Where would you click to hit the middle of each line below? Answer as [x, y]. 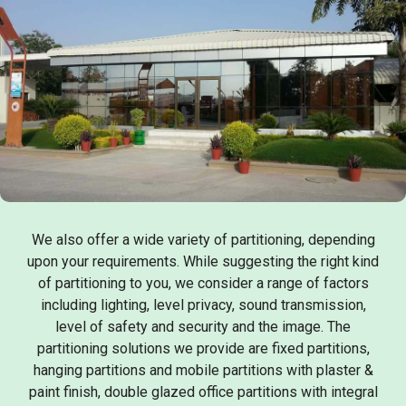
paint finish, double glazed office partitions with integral [203, 392]
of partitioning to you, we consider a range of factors [203, 284]
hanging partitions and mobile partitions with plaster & [203, 371]
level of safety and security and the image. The [203, 327]
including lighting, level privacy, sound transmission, [203, 305]
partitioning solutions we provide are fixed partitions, [203, 349]
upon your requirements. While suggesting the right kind [203, 262]
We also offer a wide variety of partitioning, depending [203, 240]
